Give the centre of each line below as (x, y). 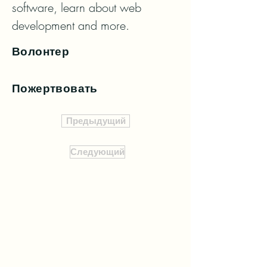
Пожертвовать (55, 89)
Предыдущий (96, 121)
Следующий (97, 152)
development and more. (71, 25)
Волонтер (41, 52)
